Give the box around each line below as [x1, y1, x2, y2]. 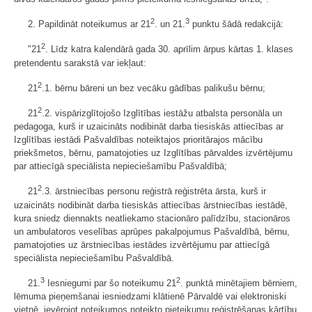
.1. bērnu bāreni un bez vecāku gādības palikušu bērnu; [42, 82, 265, 93]
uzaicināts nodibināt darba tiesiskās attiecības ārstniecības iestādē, [14, 199, 288, 210]
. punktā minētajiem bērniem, [180, 277, 297, 288]
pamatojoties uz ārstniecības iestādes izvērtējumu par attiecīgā [14, 239, 270, 250]
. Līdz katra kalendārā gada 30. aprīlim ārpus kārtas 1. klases [45, 44, 293, 55]
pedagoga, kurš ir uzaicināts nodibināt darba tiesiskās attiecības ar [14, 121, 283, 132]
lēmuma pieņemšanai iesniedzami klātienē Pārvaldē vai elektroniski [14, 290, 286, 302]
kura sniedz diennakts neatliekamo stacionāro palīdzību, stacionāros [14, 212, 290, 224]
